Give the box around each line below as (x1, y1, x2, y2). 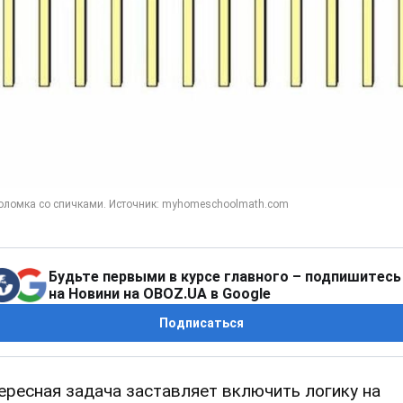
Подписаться (159, 315, 244, 330)
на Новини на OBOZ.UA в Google (49, 284, 271, 302)
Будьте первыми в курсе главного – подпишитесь (49, 267, 401, 285)
